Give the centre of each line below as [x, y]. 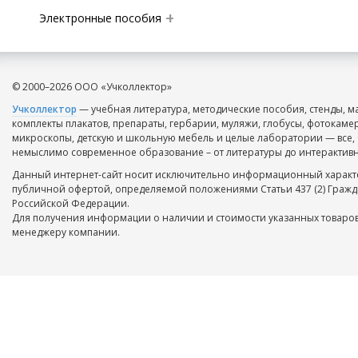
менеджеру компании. [66, 232]
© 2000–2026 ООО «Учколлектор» [92, 87]
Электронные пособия [100, 18]
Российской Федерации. [71, 203]
